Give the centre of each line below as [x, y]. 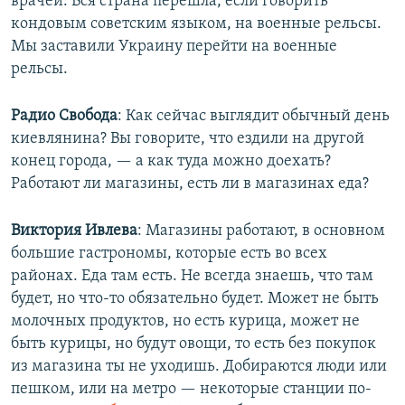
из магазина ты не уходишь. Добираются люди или [199, 367]
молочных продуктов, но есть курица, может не [185, 322]
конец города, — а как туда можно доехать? [171, 162]
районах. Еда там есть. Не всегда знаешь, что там [192, 277]
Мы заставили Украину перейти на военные [174, 47]
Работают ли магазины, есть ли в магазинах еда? [190, 184]
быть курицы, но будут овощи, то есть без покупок [193, 344]
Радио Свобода [64, 117]
